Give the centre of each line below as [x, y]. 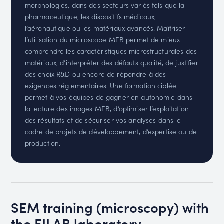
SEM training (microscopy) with [110, 207]
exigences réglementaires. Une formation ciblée [101, 86]
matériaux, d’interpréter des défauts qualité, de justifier [111, 63]
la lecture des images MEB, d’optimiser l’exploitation [107, 109]
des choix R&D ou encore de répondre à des [95, 74]
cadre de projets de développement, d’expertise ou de [111, 132]
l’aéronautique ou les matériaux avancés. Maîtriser [105, 28]
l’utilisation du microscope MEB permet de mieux [102, 40]
